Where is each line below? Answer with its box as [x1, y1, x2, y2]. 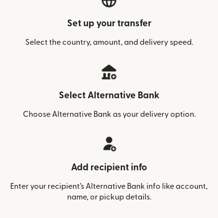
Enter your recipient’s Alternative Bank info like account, [10, 182, 208, 190]
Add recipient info [71, 163, 147, 172]
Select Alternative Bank [58, 91, 160, 100]
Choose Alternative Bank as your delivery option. [22, 110, 196, 118]
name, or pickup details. [67, 193, 151, 201]
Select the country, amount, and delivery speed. [25, 38, 193, 46]
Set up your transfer [67, 19, 151, 28]
